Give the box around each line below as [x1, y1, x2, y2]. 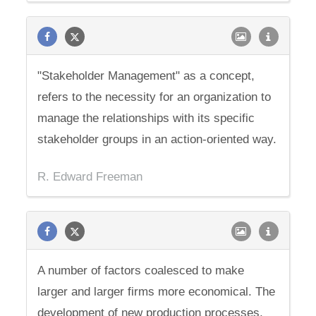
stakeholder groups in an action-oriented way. [37, 133, 277, 146]
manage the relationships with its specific [37, 111, 255, 125]
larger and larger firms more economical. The [37, 285, 276, 298]
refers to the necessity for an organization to [37, 90, 272, 104]
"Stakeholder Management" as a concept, [37, 69, 255, 83]
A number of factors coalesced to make [37, 264, 245, 277]
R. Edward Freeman [37, 170, 143, 183]
